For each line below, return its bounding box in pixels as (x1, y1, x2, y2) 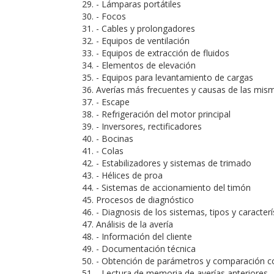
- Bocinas (96, 133, 133, 144)
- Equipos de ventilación (96, 35, 190, 46)
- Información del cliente (96, 231, 192, 242)
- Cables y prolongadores (96, 23, 195, 34)
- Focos (96, 10, 126, 22)
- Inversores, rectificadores (96, 120, 202, 132)
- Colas (96, 145, 124, 157)
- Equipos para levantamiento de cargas (96, 72, 253, 83)
